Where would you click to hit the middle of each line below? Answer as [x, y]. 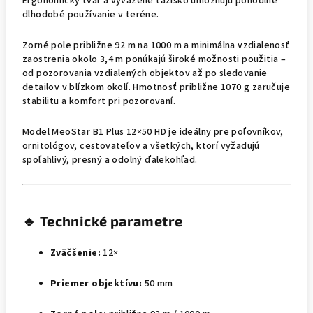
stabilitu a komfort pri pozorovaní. [99, 101]
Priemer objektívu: [96, 284]
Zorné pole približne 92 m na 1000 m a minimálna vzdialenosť [156, 45]
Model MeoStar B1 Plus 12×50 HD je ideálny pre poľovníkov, [153, 132]
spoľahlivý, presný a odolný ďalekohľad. [110, 160]
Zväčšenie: [75, 253]
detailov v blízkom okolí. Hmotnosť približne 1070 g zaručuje [156, 87]
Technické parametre [111, 221]
